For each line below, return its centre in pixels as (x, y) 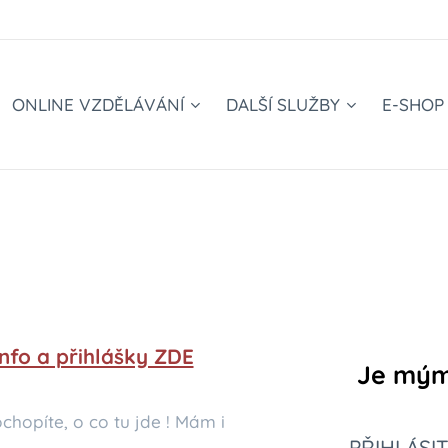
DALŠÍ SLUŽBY (283, 104)
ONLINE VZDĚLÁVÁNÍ (98, 104)
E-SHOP (413, 104)
